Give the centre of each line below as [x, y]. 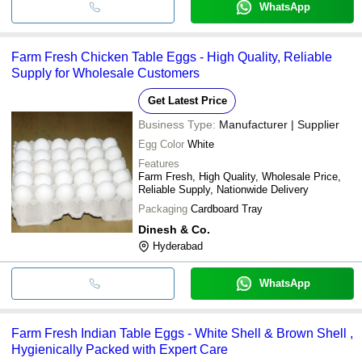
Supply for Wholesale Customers [105, 73]
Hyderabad [178, 246]
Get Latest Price [187, 100]
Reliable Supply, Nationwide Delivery [223, 189]
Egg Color [161, 144]
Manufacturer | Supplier [279, 124]
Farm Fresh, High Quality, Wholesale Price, [240, 176]
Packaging [163, 208]
